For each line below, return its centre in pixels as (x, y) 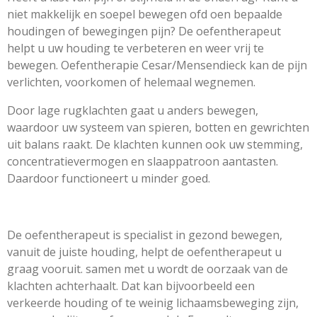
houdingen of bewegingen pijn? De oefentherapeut (144, 31)
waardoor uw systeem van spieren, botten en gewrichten (158, 128)
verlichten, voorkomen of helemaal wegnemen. (133, 82)
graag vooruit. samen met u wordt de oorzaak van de (148, 269)
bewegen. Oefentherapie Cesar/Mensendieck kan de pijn (157, 65)
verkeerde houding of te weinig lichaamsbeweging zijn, (153, 303)
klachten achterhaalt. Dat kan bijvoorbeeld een (131, 286)
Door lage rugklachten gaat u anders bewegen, (133, 111)
